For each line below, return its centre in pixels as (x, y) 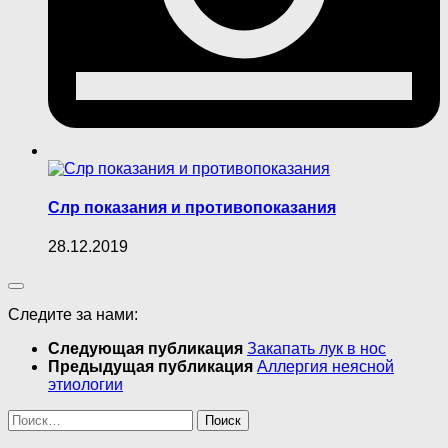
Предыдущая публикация (152, 367)
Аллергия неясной (325, 367)
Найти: (32, 418)
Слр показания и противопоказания (192, 207)
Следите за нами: (73, 315)
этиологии (85, 385)
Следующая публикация (147, 349)
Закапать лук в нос (316, 349)
